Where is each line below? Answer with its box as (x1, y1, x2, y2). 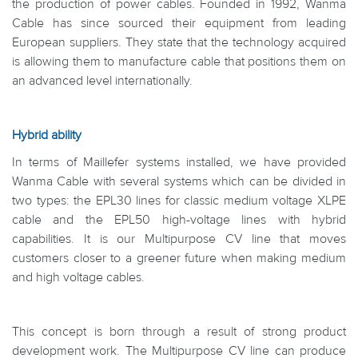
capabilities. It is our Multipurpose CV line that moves (12, 231, 346, 247)
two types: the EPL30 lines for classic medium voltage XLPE (12, 193, 346, 209)
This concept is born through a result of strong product (12, 324, 346, 340)
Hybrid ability (12, 127, 82, 143)
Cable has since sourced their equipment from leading (12, 15, 346, 31)
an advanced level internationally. (12, 73, 193, 89)
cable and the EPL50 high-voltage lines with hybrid (12, 212, 346, 228)
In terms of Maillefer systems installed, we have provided (12, 154, 346, 170)
